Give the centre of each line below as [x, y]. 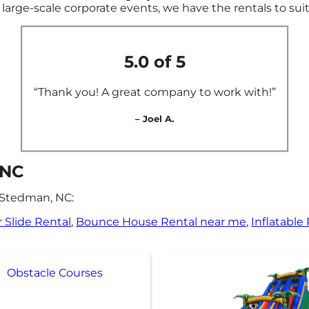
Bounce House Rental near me [161, 221]
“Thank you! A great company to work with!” [154, 92]
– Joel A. [154, 118]
